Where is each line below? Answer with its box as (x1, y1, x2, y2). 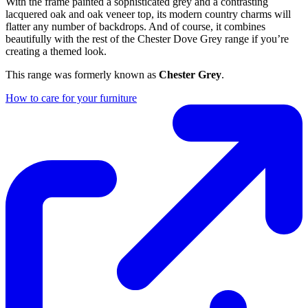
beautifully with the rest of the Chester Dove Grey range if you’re (5, 32, 289, 45)
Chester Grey (159, 68, 221, 80)
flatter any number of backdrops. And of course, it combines (5, 20, 265, 32)
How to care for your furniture (5, 91, 137, 104)
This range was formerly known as (5, 68, 159, 80)
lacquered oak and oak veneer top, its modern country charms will (5, 8, 291, 20)
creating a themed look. (5, 45, 107, 57)
